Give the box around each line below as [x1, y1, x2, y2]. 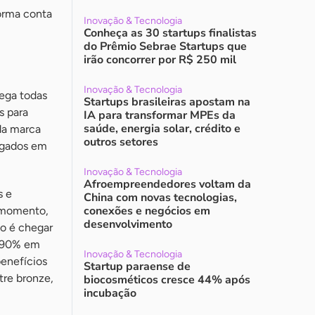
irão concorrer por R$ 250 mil [84, 52, 236, 67]
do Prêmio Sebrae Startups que [84, 39, 247, 54]
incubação [84, 285, 136, 301]
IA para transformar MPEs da [84, 108, 236, 123]
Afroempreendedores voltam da [84, 176, 251, 192]
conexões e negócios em [84, 203, 210, 219]
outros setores [84, 134, 158, 150]
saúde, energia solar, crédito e [84, 121, 240, 136]
